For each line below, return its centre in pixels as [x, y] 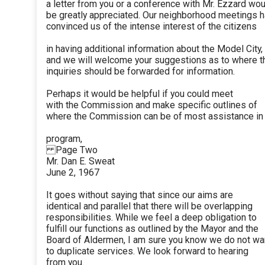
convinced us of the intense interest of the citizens [151, 27]
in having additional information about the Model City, [154, 49]
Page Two [72, 150]
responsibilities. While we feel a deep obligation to [151, 218]
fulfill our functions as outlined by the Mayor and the [152, 229]
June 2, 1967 [73, 173]
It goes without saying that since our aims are [140, 195]
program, [64, 139]
